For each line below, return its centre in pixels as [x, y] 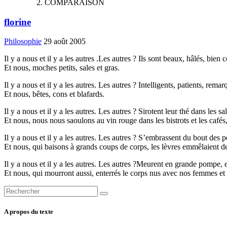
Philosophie [23, 42]
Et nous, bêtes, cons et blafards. [54, 94]
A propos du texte [29, 212]
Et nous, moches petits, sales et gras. [62, 68]
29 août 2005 [65, 42]
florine [17, 22]
